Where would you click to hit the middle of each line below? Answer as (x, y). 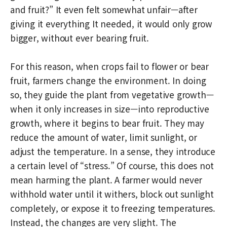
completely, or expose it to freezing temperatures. (113, 208)
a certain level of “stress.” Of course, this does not (112, 165)
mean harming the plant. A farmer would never (106, 179)
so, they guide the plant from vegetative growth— (112, 94)
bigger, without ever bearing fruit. (80, 37)
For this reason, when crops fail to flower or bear (109, 66)
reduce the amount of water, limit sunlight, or (104, 137)
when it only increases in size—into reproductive (110, 108)
